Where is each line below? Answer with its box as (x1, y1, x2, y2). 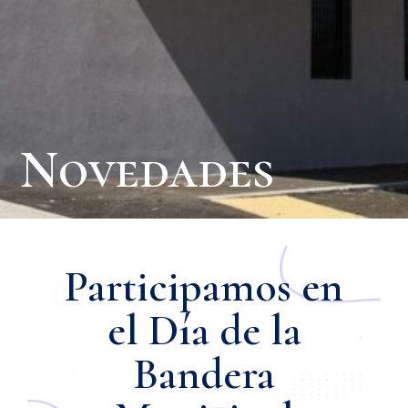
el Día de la (107, 303, 301, 357)
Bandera (133, 347, 275, 401)
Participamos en (65, 260, 343, 313)
